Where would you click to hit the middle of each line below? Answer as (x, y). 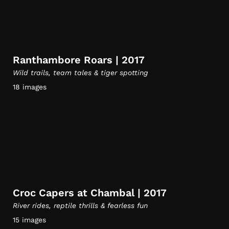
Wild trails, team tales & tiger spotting (81, 73)
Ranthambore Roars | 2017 (79, 60)
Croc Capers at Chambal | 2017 (90, 193)
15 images (29, 220)
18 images (30, 87)
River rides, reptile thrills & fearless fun (80, 205)
